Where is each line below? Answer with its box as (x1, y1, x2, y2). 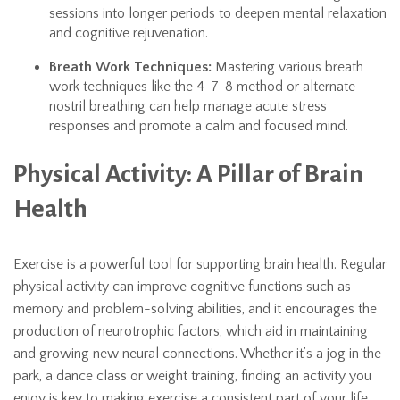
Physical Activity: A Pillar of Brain (13, 161, 363, 187)
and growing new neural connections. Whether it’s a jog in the (13, 346, 381, 362)
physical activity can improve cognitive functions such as (13, 279, 351, 295)
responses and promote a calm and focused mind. (49, 118, 348, 134)
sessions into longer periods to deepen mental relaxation (49, 5, 387, 21)
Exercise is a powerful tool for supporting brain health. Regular (13, 256, 387, 272)
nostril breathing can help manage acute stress (49, 98, 327, 114)
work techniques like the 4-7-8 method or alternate (49, 79, 355, 95)
